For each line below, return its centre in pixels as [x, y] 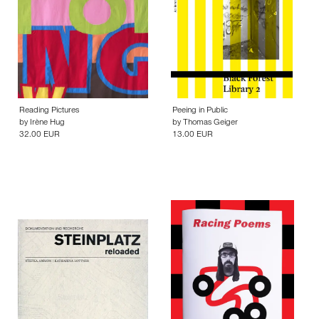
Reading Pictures [49, 111]
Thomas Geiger [210, 124]
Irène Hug [47, 124]
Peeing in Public [200, 111]
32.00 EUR [40, 136]
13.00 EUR [193, 136]
